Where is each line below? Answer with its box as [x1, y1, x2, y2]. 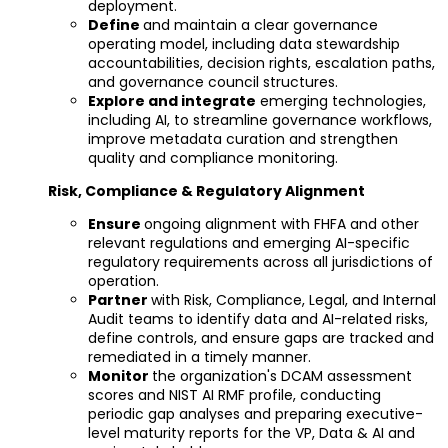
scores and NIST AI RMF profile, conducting [88, 385, 381, 406]
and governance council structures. [88, 72, 338, 93]
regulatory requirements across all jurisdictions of [88, 252, 433, 273]
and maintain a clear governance [143, 15, 378, 36]
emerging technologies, [256, 91, 426, 112]
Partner [88, 290, 151, 311]
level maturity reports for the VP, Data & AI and [88, 423, 415, 444]
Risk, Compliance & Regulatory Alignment [48, 181, 365, 202]
